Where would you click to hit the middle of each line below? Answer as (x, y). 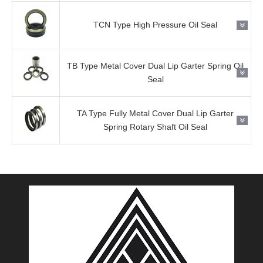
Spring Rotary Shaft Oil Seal (155, 127)
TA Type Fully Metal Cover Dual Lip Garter (155, 113)
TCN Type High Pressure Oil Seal (155, 25)
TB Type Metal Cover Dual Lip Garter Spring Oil (155, 66)
